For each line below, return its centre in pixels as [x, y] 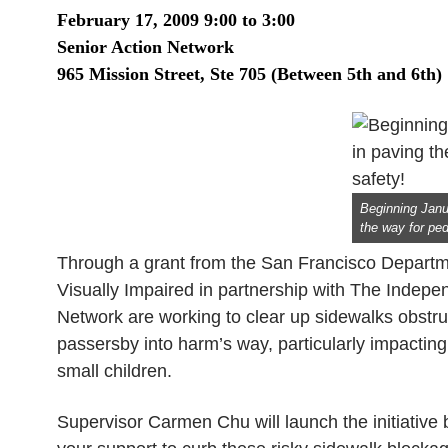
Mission [119, 74]
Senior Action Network [145, 47]
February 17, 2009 [128, 20]
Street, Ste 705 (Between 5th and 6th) [295, 74]
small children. [114, 371]
